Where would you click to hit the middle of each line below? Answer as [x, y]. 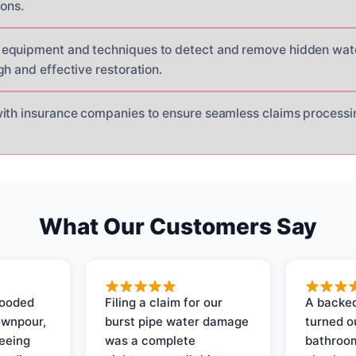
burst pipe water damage [177, 321]
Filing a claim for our [164, 302]
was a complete [151, 340]
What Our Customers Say [178, 226]
